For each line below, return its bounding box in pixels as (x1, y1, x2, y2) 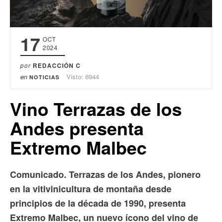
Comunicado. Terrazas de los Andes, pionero (10, 168, 201, 181)
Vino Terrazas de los (10, 96, 182, 122)
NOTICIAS (29, 73, 59, 81)
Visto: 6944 (66, 72, 99, 82)
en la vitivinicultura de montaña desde (10, 182, 171, 196)
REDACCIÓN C (33, 61, 81, 70)
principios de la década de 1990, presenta (10, 197, 186, 210)
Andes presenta (10, 115, 144, 141)
